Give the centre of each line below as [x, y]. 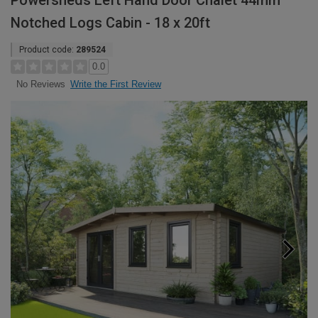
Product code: [48, 50]
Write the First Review [116, 84]
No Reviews [40, 84]
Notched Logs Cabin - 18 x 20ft [110, 23]
